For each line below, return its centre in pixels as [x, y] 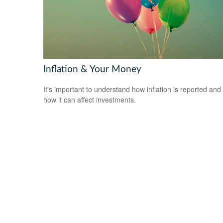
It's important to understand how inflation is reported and [132, 89]
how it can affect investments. [90, 100]
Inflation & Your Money [92, 69]
